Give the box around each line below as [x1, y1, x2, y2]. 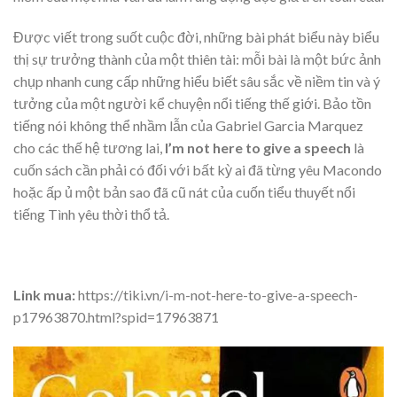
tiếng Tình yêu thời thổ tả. [13, 205, 169, 222]
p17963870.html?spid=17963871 [13, 308, 219, 326]
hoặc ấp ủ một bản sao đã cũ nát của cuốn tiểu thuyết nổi [13, 183, 355, 200]
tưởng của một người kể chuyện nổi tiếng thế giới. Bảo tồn [13, 94, 371, 112]
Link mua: [13, 286, 75, 304]
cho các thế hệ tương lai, [13, 138, 162, 156]
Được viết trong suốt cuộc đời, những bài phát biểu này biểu [13, 27, 379, 45]
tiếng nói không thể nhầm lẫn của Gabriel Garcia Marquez [13, 116, 363, 134]
